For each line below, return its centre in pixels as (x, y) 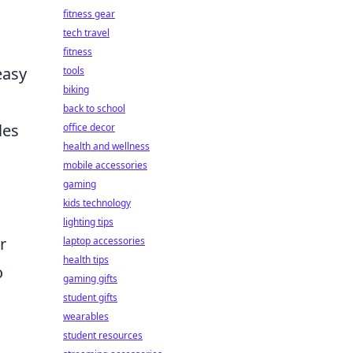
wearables (86, 316)
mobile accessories (105, 165)
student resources (103, 335)
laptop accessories (104, 241)
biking (76, 89)
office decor (89, 127)
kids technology (97, 203)
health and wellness (106, 146)
